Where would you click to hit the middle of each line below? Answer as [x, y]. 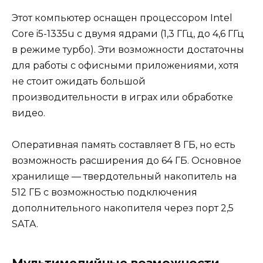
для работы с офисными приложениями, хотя [125, 66]
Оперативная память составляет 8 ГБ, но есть [124, 145]
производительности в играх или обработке [122, 97]
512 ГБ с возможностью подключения [104, 193]
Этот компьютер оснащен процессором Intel [122, 18]
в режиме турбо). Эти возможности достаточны [128, 50]
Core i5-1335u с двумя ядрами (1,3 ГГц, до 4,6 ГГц [128, 34]
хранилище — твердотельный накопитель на [124, 177]
